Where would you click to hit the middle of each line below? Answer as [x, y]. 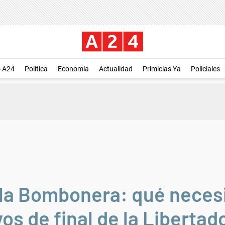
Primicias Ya [162, 69]
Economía [73, 69]
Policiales [205, 69]
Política [36, 69]
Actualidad [116, 69]
